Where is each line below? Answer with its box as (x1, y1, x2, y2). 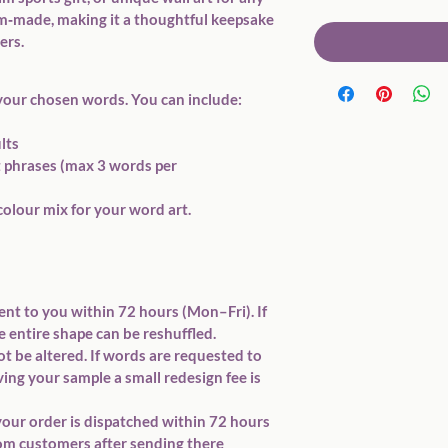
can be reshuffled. (93, 324, 219, 342)
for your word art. (68, 200, 191, 218)
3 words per (97, 156, 180, 174)
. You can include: (125, 90, 242, 108)
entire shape (9, 324, 93, 342)
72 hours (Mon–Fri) (118, 302, 251, 320)
